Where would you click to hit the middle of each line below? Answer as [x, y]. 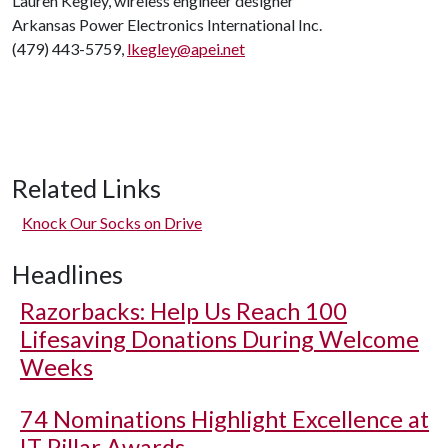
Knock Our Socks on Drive [112, 222]
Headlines [67, 274]
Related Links [86, 188]
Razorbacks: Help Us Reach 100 [183, 311]
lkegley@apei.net [186, 48]
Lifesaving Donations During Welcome [219, 339]
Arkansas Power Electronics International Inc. [167, 24]
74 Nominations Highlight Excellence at [224, 419]
